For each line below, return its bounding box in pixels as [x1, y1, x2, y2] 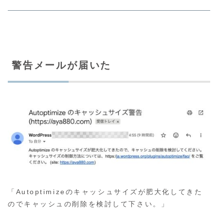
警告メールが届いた [12, 60, 112, 71]
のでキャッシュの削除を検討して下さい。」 [8, 200, 169, 208]
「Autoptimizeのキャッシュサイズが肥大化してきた [8, 188, 203, 196]
